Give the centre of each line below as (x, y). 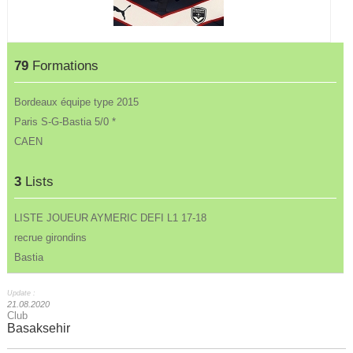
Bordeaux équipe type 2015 (77, 102)
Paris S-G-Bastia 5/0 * (65, 122)
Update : (21, 294)
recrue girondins (51, 237)
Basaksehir (38, 329)
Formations (64, 66)
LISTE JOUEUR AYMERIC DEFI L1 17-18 (111, 217)
